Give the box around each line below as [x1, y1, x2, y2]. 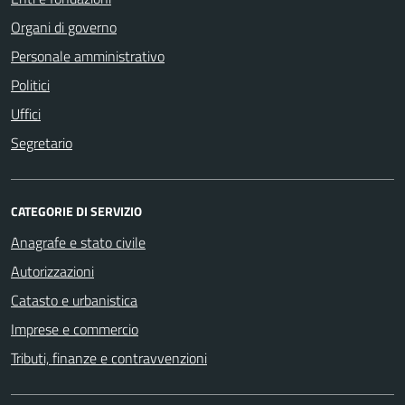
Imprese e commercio [11, 317, 138, 340]
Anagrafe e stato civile [11, 231, 146, 253]
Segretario [11, 131, 72, 154]
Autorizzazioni [11, 259, 94, 282]
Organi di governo [11, 15, 117, 38]
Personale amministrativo [11, 44, 165, 67]
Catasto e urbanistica [11, 288, 137, 311]
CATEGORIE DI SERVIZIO [11, 201, 142, 221]
